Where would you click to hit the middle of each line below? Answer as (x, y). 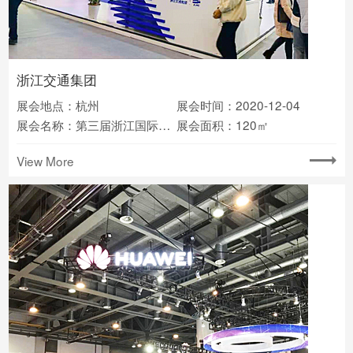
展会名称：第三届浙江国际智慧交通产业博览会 (164, 125)
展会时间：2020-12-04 (238, 105)
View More (45, 160)
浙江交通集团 (57, 80)
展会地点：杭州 (58, 105)
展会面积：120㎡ (223, 125)
